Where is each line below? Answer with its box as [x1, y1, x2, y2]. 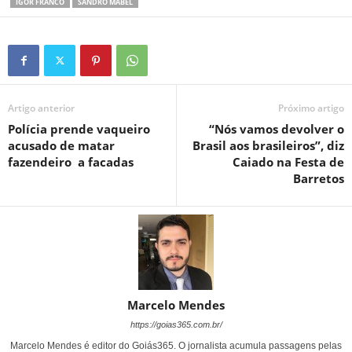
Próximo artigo [278, 101, 344, 115]
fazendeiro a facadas [8, 153, 134, 170]
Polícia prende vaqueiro [8, 120, 150, 137]
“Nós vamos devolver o [209, 120, 344, 137]
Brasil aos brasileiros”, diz [192, 137, 344, 153]
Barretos [293, 170, 344, 186]
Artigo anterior [8, 101, 75, 115]
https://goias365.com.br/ [130, 319, 222, 329]
